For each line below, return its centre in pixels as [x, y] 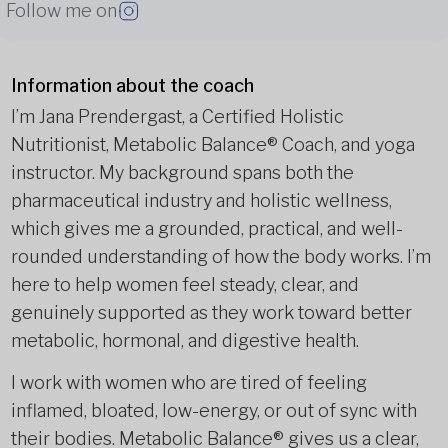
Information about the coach [132, 85]
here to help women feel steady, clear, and [184, 284]
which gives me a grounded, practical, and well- [206, 228]
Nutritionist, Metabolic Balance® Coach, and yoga [212, 144]
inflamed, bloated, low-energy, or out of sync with [213, 410]
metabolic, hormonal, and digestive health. [184, 340]
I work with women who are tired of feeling [188, 382]
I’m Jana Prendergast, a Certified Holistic [177, 116]
